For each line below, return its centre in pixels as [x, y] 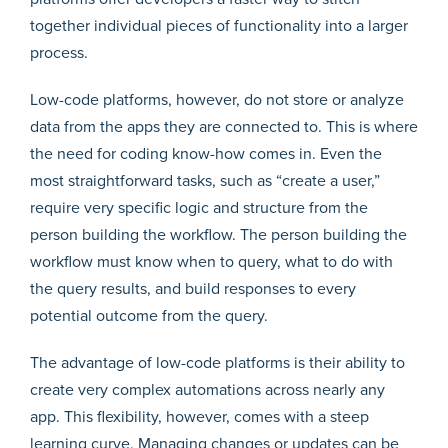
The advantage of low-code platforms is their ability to [217, 362]
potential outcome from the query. [149, 315]
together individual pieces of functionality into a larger [219, 25]
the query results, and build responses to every [193, 288]
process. [61, 52]
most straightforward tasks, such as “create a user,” [205, 180]
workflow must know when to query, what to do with [211, 261]
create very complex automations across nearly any [207, 389]
